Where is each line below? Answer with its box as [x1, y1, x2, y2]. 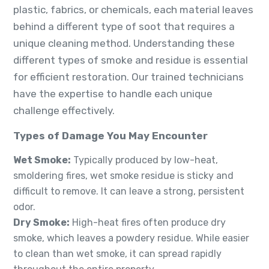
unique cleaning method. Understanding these [13, 37, 235, 50]
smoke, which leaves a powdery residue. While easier [13, 232, 249, 244]
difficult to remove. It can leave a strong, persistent [13, 186, 244, 198]
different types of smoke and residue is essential [13, 54, 248, 67]
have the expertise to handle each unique [13, 88, 213, 100]
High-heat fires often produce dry [70, 217, 226, 229]
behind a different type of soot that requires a [13, 20, 235, 33]
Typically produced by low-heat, [71, 154, 218, 166]
